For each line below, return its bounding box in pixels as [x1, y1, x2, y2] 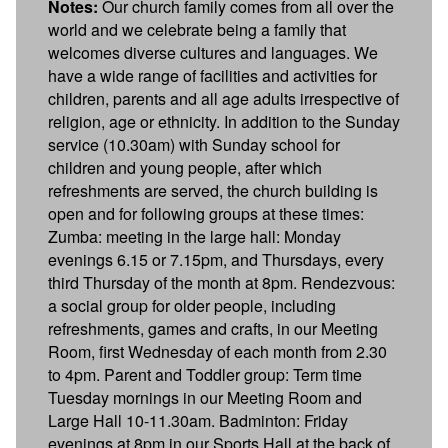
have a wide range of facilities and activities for [48, 63, 377, 87]
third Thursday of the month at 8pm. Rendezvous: [48, 270, 395, 294]
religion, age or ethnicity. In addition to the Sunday [48, 109, 400, 133]
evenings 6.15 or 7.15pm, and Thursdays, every [48, 247, 384, 271]
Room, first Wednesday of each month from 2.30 [48, 339, 387, 363]
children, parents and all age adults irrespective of [48, 86, 399, 110]
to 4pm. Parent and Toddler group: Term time [48, 362, 362, 386]
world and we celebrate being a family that [48, 17, 346, 41]
